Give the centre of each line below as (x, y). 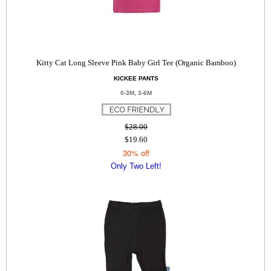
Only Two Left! (136, 166)
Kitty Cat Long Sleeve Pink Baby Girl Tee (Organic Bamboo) (136, 63)
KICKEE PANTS (136, 78)
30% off (136, 153)
